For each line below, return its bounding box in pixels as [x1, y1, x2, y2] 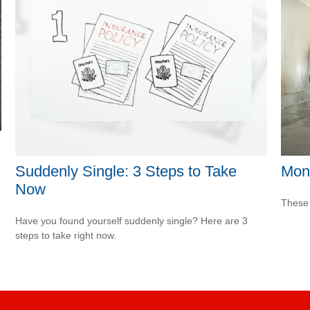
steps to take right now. [15, 230, 117, 241]
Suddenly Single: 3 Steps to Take [15, 163, 237, 181]
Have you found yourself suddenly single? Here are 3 [15, 215, 248, 227]
